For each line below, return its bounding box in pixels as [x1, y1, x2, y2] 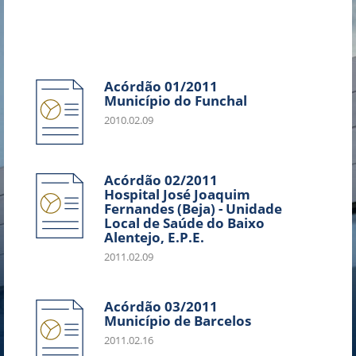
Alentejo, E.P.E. [104, 228, 204, 246]
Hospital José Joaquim [104, 185, 250, 203]
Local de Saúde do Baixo [104, 214, 265, 232]
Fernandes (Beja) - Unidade [104, 199, 282, 218]
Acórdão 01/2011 [104, 77, 218, 95]
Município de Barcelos [104, 311, 251, 330]
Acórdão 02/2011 [104, 171, 218, 189]
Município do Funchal [104, 91, 247, 110]
